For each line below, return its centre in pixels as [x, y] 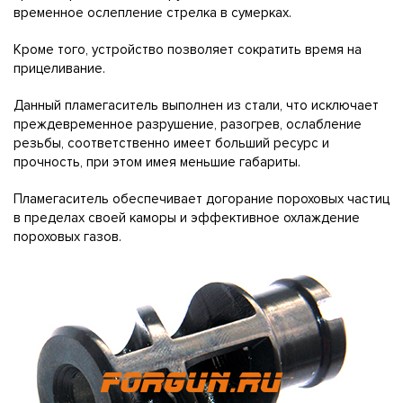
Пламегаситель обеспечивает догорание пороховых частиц [201, 199]
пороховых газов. [67, 237]
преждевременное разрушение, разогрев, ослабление [188, 124]
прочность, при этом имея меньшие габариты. [157, 162]
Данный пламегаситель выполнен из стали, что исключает [196, 105]
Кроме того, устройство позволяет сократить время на [188, 49]
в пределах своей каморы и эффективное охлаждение [187, 218]
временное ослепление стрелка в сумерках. [152, 13]
